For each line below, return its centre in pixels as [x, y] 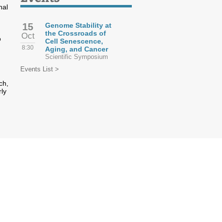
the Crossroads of [76, 33]
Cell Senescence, [74, 41]
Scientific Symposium [77, 57]
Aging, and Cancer [77, 49]
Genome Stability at [78, 25]
